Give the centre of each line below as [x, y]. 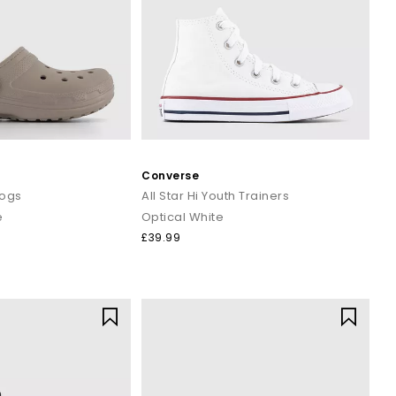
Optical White [183, 217]
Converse [170, 176]
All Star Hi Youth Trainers [215, 196]
